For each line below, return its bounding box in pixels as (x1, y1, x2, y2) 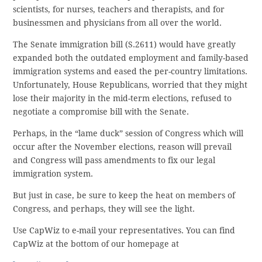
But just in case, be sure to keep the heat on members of (13, 191, 236, 201)
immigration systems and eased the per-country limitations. (13, 67, 248, 77)
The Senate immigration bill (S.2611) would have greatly (13, 40, 236, 50)
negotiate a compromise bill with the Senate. (13, 107, 189, 117)
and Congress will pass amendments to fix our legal (13, 156, 216, 166)
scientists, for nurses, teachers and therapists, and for (13, 5, 225, 15)
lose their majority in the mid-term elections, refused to (13, 94, 232, 104)
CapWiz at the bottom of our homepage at (13, 239, 180, 249)
